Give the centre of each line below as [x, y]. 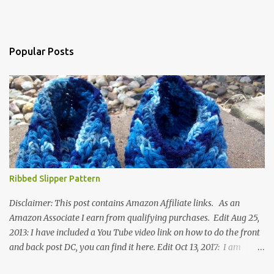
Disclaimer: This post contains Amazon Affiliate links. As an [124, 203]
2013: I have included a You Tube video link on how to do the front [135, 232]
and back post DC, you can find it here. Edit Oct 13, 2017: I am [125, 247]
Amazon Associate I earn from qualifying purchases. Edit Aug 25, [134, 218]
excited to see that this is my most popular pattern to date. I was [132, 262]
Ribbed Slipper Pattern [55, 179]
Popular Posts [42, 51]
